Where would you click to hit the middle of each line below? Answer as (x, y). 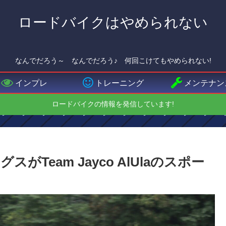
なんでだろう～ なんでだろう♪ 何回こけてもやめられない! (113, 61)
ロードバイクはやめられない (113, 22)
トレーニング (119, 83)
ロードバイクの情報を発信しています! (113, 104)
